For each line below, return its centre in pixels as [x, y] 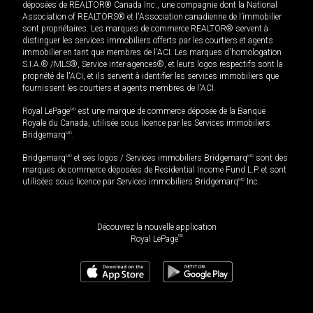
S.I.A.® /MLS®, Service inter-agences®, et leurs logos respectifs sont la [153, 65]
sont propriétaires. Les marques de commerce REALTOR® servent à [145, 29]
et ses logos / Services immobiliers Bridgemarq [160, 158]
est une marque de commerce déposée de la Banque [171, 111]
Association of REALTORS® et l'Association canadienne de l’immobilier [152, 17]
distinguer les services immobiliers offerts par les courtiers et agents [148, 41]
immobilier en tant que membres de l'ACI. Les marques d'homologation [152, 53]
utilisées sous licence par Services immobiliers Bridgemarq [130, 182]
